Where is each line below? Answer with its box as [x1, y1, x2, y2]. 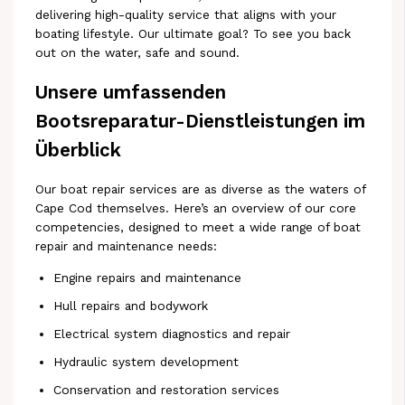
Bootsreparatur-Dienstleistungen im [35, 110, 366, 133]
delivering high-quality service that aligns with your [35, 7, 337, 23]
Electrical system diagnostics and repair [53, 325, 291, 341]
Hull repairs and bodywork [53, 297, 209, 313]
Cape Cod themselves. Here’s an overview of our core [35, 201, 357, 216]
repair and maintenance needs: [35, 239, 218, 254]
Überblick [35, 139, 122, 162]
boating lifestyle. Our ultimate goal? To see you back [35, 26, 352, 42]
